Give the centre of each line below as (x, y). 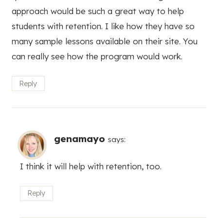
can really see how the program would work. (97, 56)
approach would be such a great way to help (98, 11)
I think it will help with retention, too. (91, 166)
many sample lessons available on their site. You (105, 41)
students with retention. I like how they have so (103, 26)
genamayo (80, 138)
